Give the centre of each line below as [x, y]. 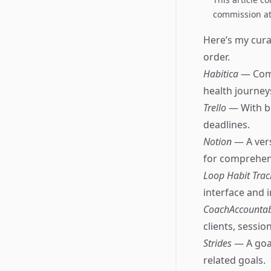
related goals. [234, 260]
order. [217, 57]
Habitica [222, 74]
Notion [219, 142]
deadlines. [227, 125]
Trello [216, 108]
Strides [219, 243]
